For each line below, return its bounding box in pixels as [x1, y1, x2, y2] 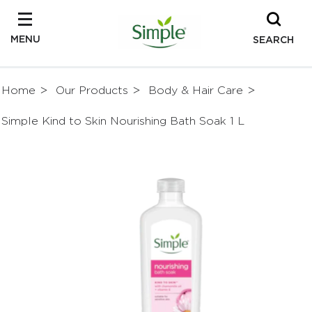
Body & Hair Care [148, 84, 243, 97]
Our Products [56, 84, 128, 97]
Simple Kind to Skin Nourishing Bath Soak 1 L [1, 115, 244, 127]
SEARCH [253, 33, 294, 45]
